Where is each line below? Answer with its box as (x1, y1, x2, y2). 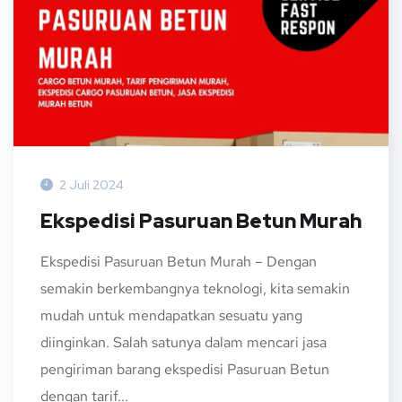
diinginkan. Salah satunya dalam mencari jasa (40, 332, 327, 352)
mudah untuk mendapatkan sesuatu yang (40, 305, 302, 325)
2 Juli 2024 (59, 176, 124, 193)
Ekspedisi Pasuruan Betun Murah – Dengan (40, 251, 317, 271)
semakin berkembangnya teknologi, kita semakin (40, 278, 350, 298)
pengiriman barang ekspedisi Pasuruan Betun (40, 359, 329, 379)
